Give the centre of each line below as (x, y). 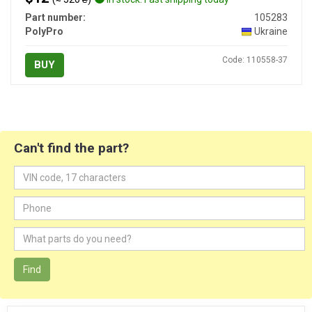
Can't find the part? (71, 148)
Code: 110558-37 (255, 60)
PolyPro (44, 32)
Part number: (55, 18)
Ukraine (271, 32)
